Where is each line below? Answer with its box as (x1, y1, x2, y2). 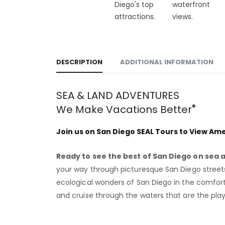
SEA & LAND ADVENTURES (56, 88, 179, 103)
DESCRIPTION (56, 57, 102, 67)
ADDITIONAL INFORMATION (120, 57, 213, 67)
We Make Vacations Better (56, 102, 192, 117)
